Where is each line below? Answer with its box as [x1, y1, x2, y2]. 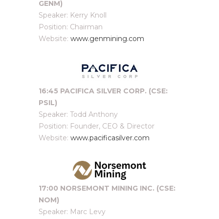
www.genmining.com [70, 34, 144, 43]
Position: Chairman [39, 22, 103, 31]
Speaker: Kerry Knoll [39, 11, 107, 20]
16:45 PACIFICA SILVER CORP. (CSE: [39, 87, 168, 95]
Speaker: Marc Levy [39, 207, 106, 216]
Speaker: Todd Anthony [39, 110, 118, 119]
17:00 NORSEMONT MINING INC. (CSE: [39, 184, 175, 193]
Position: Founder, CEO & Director [39, 122, 154, 131]
